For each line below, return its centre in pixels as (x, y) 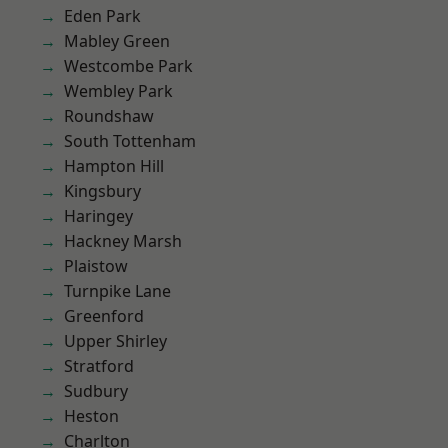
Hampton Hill (114, 166)
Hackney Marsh (123, 241)
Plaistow (96, 266)
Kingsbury (102, 191)
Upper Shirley (115, 341)
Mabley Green (117, 41)
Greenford (104, 316)
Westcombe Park (128, 66)
